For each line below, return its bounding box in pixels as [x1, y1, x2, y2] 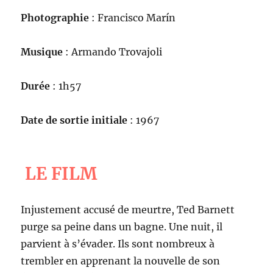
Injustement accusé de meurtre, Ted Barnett [21, 204, 235, 216]
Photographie [21, 12, 90, 24]
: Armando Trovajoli [65, 46, 163, 58]
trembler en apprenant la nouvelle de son [21, 255, 221, 267]
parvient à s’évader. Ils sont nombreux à [21, 238, 215, 250]
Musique [21, 46, 66, 58]
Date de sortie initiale [21, 114, 128, 126]
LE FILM [25, 162, 97, 184]
